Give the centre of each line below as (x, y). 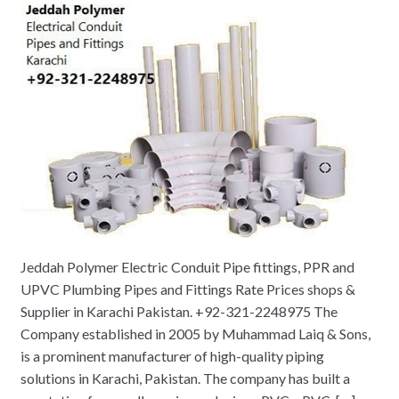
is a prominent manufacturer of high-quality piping (172, 355)
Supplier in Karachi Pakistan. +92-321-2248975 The (179, 311)
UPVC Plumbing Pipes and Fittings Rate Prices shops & (187, 289)
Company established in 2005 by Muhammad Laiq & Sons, (195, 333)
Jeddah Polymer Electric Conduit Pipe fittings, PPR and (187, 266)
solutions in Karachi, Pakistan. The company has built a (185, 378)
